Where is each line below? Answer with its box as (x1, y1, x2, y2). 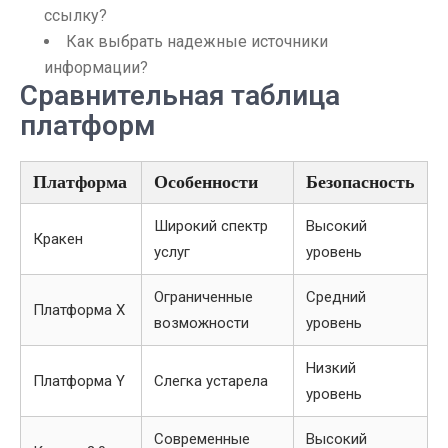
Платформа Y (33, 372, 125, 390)
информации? (44, 58, 148, 77)
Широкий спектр (154, 217, 268, 235)
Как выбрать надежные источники (66, 32, 328, 51)
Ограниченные (154, 288, 253, 306)
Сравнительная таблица (20, 79, 340, 112)
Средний (306, 288, 366, 306)
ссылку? (44, 6, 107, 25)
